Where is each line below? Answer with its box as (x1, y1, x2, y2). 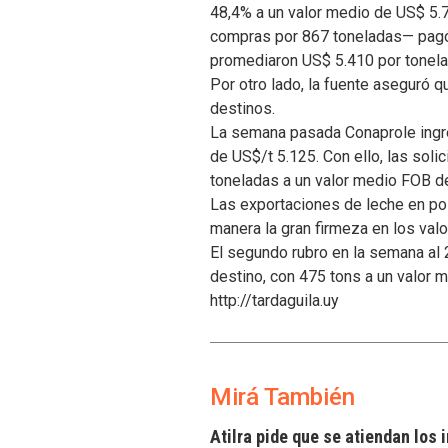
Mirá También (210, 383, 355, 412)
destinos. (210, 98, 275, 118)
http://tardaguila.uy (210, 290, 339, 310)
